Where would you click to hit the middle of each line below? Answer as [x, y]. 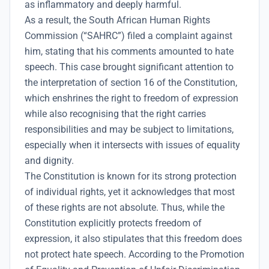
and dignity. [49, 161]
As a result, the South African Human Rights [117, 20]
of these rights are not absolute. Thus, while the [125, 208]
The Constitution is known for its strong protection [131, 177]
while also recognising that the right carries [115, 114]
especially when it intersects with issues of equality [132, 145]
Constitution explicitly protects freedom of [113, 223]
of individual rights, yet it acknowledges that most [130, 192]
